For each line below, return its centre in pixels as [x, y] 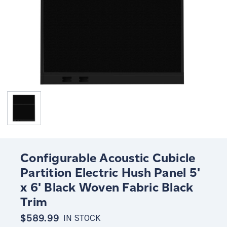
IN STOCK [82, 218]
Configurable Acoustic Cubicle [108, 158]
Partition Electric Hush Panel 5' [110, 172]
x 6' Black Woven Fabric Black [107, 187]
